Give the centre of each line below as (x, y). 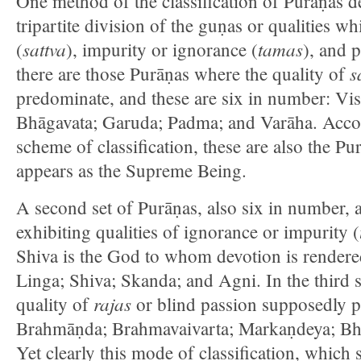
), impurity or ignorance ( (162, 49)
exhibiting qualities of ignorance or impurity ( (188, 231)
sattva (44, 49)
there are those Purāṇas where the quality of (183, 73)
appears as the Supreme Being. (131, 170)
